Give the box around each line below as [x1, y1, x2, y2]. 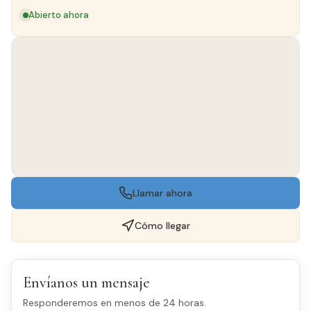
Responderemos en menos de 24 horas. [23, 296, 206, 309]
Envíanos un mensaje [23, 274, 150, 292]
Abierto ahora [28, 9, 89, 21]
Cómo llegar [135, 219, 190, 232]
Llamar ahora [133, 187, 192, 199]
